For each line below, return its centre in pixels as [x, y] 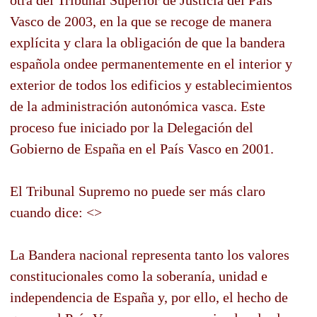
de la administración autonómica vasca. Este [138, 106]
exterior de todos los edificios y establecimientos [151, 85]
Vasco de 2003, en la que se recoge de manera [141, 21]
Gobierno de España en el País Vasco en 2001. [142, 148]
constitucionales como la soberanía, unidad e [139, 276]
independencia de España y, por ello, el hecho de [149, 297]
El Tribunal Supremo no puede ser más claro [138, 191]
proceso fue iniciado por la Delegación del [132, 127]
